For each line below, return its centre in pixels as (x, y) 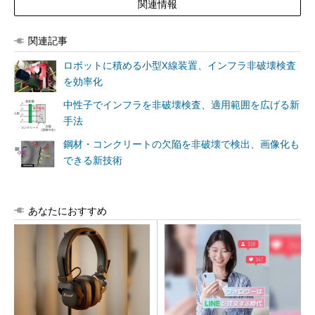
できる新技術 (93, 160)
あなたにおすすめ (67, 211)
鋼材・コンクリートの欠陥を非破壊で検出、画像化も (181, 144)
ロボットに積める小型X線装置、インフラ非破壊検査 (180, 65)
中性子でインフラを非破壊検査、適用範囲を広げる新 (181, 105)
